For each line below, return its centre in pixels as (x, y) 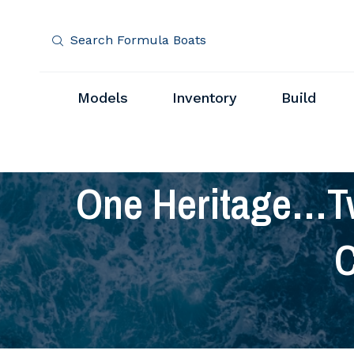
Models (103, 98)
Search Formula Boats (136, 40)
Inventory (205, 98)
